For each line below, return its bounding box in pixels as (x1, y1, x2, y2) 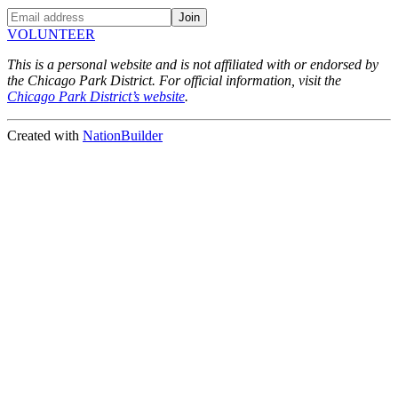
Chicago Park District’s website (7, 88, 185, 104)
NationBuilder (83, 127, 163, 143)
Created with (7, 127, 83, 143)
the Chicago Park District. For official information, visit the (7, 72, 341, 88)
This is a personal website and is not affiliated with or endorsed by (7, 56, 378, 72)
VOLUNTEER (7, 26, 95, 42)
